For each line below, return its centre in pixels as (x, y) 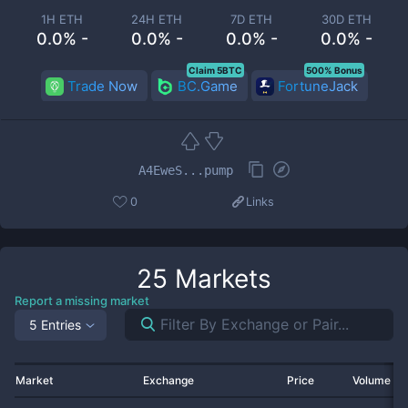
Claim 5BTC (215, 70)
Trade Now (102, 86)
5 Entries (55, 324)
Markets (219, 279)
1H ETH (62, 19)
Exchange (168, 380)
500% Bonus (334, 70)
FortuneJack (317, 86)
